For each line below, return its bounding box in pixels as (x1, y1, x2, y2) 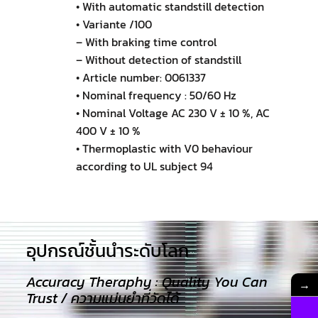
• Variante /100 (75, 15, 152, 33)
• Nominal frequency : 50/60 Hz (75, 86, 236, 104)
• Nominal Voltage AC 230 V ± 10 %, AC (75, 104, 270, 121)
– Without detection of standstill (75, 50, 241, 68)
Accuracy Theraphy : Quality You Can (26, 270, 268, 292)
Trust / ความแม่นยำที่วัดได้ (26, 287, 180, 309)
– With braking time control (75, 33, 216, 50)
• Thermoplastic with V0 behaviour (75, 139, 253, 157)
